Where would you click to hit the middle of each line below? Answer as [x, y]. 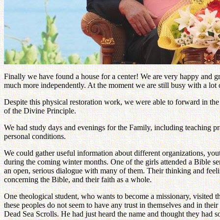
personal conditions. [35, 136]
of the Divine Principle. [40, 110]
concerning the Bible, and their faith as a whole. [78, 179]
